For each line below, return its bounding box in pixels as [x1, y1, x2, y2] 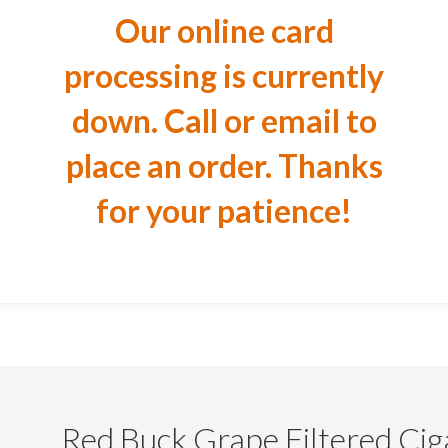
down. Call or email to [71, 101, 377, 140]
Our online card [114, 11, 334, 50]
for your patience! [96, 191, 352, 230]
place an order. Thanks [65, 146, 383, 185]
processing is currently [64, 56, 384, 95]
